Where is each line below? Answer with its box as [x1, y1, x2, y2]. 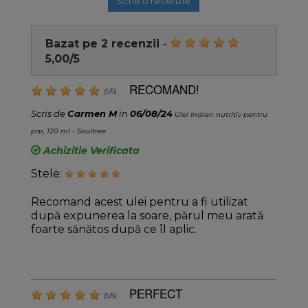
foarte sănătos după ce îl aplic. [30, 222, 197, 236]
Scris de [30, 107, 67, 119]
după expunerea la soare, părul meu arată [30, 208, 263, 222]
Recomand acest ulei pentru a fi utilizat [30, 195, 248, 208]
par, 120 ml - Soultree [30, 126, 106, 135]
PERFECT [129, 284, 182, 302]
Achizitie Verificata [40, 144, 140, 157]
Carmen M [67, 107, 117, 119]
